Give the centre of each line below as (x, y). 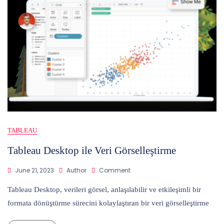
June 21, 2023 (34, 170)
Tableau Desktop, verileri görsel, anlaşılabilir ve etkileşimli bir (104, 189)
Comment (115, 170)
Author (76, 170)
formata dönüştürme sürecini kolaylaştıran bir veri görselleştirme (108, 203)
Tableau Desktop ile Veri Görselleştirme (92, 150)
